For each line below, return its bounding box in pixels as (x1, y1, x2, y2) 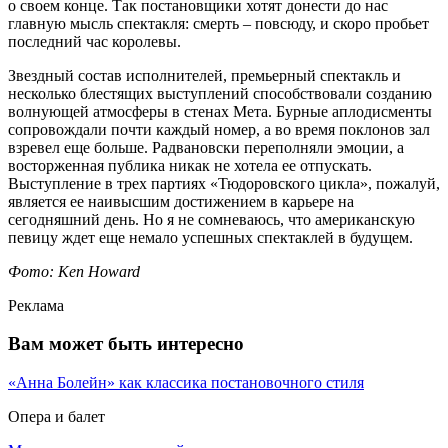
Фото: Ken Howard (8, 262, 140, 280)
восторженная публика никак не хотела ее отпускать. (8, 156, 372, 174)
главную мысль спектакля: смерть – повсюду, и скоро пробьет (8, 14, 429, 32)
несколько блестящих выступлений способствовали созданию (8, 84, 432, 102)
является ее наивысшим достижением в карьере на (8, 192, 354, 210)
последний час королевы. (8, 32, 181, 50)
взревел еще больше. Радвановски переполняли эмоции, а (8, 138, 404, 156)
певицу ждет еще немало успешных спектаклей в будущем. (8, 228, 413, 246)
